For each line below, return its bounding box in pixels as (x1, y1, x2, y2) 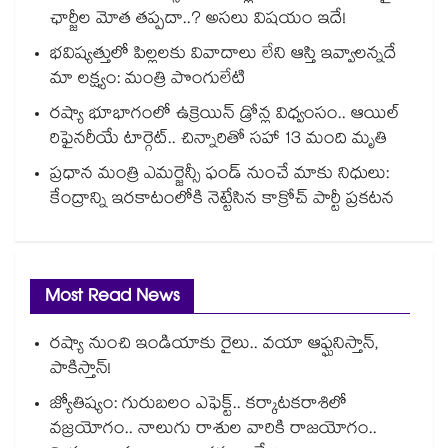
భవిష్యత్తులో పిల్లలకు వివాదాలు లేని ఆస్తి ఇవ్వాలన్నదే (50, 41, 397, 71)
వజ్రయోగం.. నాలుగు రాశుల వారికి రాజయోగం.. (50, 416, 377, 446)
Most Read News (45, 282, 179, 316)
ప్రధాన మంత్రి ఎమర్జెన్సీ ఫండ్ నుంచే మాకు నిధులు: (50, 161, 389, 191)
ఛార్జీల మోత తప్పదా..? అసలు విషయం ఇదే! (50, 6, 346, 36)
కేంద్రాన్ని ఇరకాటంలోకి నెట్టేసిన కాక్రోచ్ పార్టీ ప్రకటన (50, 186, 394, 216)
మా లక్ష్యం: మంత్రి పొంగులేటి (50, 66, 245, 96)
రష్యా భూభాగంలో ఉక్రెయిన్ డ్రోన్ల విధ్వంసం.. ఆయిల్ (50, 101, 400, 131)
